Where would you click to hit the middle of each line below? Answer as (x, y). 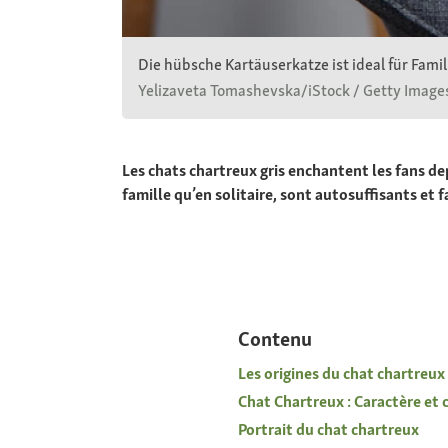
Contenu (274, 339)
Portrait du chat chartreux (328, 429)
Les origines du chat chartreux (341, 373)
